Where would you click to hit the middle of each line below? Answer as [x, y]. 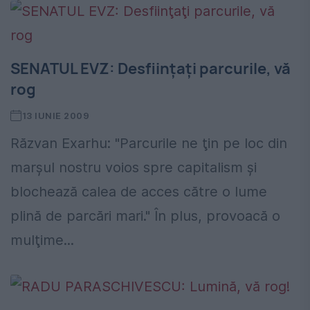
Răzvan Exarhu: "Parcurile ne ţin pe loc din [149, 144]
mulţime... [42, 240]
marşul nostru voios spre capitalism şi [134, 168]
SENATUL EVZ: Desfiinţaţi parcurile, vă [151, 69]
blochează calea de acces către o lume [139, 192]
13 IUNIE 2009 [56, 116]
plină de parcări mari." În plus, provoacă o [145, 216]
